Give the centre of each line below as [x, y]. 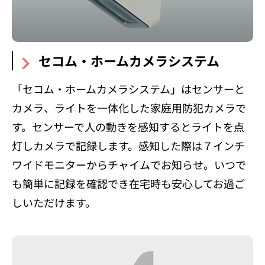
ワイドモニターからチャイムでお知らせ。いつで [129, 164]
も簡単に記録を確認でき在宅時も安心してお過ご [128, 183]
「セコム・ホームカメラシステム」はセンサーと [128, 88]
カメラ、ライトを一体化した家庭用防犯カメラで [129, 107]
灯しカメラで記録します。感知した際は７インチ [128, 145]
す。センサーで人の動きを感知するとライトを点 [128, 126]
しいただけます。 [54, 202]
